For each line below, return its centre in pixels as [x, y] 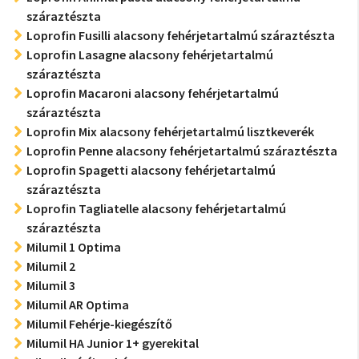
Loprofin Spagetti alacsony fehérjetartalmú [151, 170]
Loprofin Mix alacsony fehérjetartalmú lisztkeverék [170, 131]
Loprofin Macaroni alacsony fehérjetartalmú [153, 93]
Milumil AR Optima [78, 305]
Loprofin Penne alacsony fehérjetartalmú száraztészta [182, 151]
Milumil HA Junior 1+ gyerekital [113, 343]
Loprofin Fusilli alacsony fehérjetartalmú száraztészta [181, 35]
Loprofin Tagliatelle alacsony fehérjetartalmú [156, 208]
